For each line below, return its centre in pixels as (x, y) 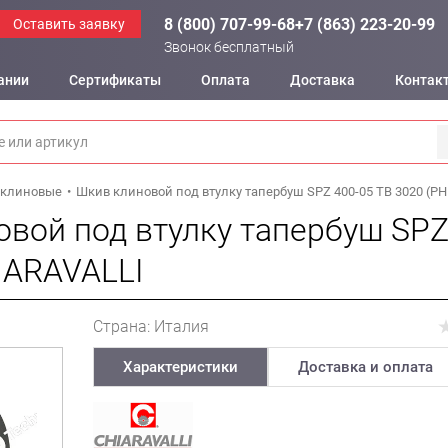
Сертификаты (115, 80)
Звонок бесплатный (229, 47)
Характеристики (181, 367)
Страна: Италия (151, 326)
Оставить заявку (69, 24)
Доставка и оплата (365, 367)
